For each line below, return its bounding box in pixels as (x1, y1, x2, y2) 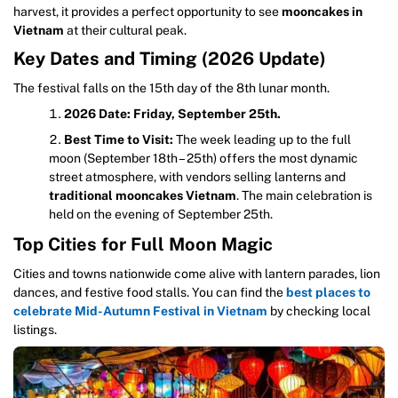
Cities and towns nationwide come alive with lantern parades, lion (13, 266, 380, 281)
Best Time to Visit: (64, 131, 173, 147)
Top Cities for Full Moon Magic (13, 233, 273, 255)
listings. (13, 322, 57, 337)
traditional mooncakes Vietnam (49, 187, 236, 203)
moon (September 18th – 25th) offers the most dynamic (49, 150, 358, 165)
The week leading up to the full (173, 131, 351, 147)
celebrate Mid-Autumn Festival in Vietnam (13, 303, 267, 318)
